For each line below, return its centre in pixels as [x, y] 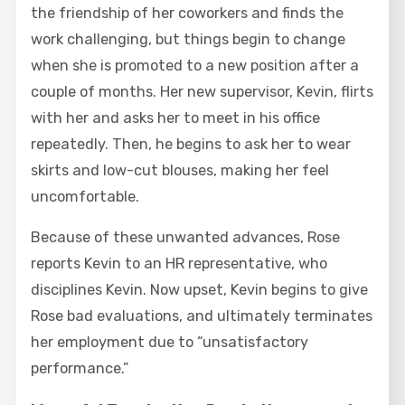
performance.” [80, 369]
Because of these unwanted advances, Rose [186, 238]
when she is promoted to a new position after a [195, 65]
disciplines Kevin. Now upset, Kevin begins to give [200, 290]
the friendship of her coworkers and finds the [188, 13]
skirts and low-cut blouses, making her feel [180, 170]
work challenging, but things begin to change [188, 39]
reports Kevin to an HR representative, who [179, 264]
